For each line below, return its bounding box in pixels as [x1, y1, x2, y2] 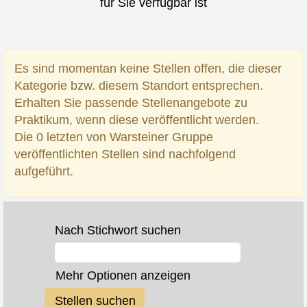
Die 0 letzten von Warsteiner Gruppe [14, 130, 213, 144]
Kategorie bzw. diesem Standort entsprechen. [14, 79, 263, 93]
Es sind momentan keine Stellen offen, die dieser [14, 62, 282, 75]
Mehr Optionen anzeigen [56, 269, 191, 282]
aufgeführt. [14, 164, 73, 178]
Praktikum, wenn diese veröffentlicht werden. [14, 113, 259, 127]
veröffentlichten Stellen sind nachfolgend [14, 147, 236, 161]
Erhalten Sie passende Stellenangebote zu [14, 96, 247, 110]
